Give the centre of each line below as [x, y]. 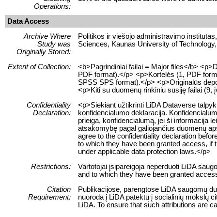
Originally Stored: [44, 52]
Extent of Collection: [39, 67]
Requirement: [49, 197]
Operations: [52, 6]
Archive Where [47, 36]
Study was [54, 44]
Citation [59, 189]
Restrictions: [51, 166]
